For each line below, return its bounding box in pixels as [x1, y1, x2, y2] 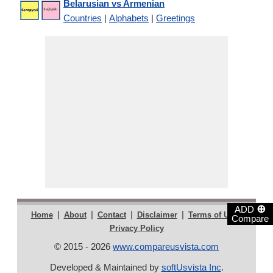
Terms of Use [188, 210, 238, 219]
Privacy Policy [109, 224, 164, 233]
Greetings [156, 13, 195, 23]
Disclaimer [136, 210, 177, 219]
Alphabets [109, 13, 149, 23]
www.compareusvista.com [113, 241, 219, 252]
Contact [97, 210, 126, 219]
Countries [63, 13, 102, 23]
